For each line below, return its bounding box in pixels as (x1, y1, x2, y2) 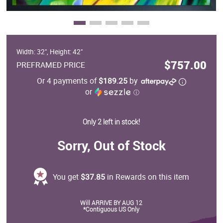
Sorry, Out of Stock (57, 136, 166, 155)
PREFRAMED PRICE (16, 59, 86, 71)
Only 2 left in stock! (83, 117, 140, 127)
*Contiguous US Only (83, 205, 140, 214)
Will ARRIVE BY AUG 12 (80, 199, 143, 207)
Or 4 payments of (36, 75, 99, 87)
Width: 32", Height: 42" (16, 47, 83, 57)
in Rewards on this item (105, 171, 189, 183)
